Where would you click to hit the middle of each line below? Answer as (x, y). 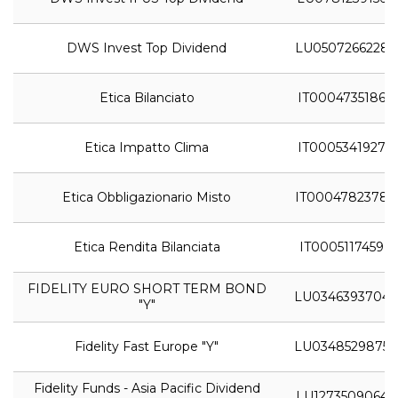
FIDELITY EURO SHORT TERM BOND (147, 288)
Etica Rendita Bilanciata (147, 247)
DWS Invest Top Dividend (147, 48)
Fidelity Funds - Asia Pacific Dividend (147, 388)
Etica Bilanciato (147, 97)
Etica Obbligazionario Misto (147, 197)
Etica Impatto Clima (147, 147)
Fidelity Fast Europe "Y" (147, 346)
